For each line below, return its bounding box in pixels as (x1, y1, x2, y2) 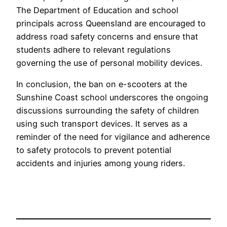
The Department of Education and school (16, 5, 178, 15)
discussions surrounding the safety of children (16, 105, 199, 116)
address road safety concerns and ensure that (16, 31, 198, 42)
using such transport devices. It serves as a (16, 119, 187, 129)
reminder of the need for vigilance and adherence (16, 132, 210, 142)
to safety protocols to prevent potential (16, 145, 171, 156)
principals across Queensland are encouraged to (16, 18, 206, 28)
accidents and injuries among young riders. (16, 158, 185, 169)
